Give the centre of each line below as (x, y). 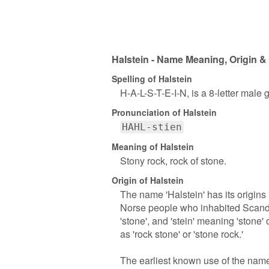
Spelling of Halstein (152, 78)
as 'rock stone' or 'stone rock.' (182, 234)
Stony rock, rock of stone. (173, 161)
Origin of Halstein (148, 180)
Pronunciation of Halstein (164, 112)
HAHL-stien (152, 127)
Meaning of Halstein (153, 146)
